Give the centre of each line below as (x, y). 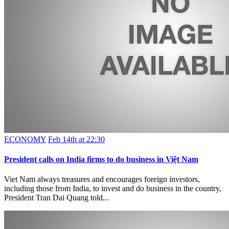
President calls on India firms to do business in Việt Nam (101, 159)
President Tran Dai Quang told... (56, 198)
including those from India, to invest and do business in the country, (113, 189)
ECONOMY (25, 139)
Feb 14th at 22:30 (76, 139)
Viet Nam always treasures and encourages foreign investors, (102, 179)
